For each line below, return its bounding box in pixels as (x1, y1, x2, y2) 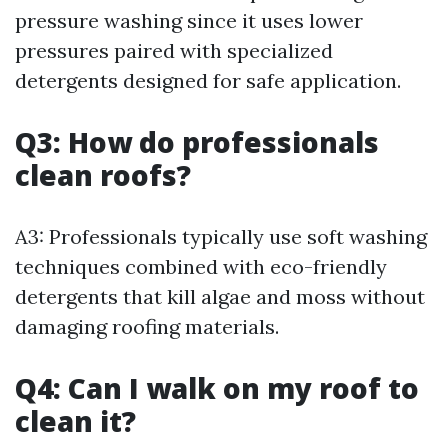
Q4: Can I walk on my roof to (15, 369, 419, 408)
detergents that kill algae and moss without (15, 284, 425, 310)
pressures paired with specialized (15, 38, 333, 64)
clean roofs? (15, 156, 191, 195)
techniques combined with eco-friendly (15, 254, 387, 280)
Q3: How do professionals (15, 123, 379, 162)
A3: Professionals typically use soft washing (15, 224, 427, 250)
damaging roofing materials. (15, 314, 279, 340)
